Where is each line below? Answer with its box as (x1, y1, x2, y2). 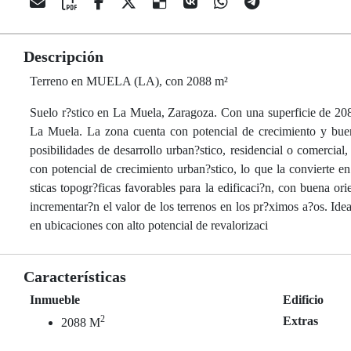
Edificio (283, 293, 324, 306)
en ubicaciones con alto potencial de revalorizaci (30, 219, 268, 232)
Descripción (24, 48, 103, 65)
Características (24, 268, 126, 285)
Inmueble (30, 293, 80, 306)
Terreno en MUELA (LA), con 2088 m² (30, 74, 228, 88)
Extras (283, 314, 319, 327)
